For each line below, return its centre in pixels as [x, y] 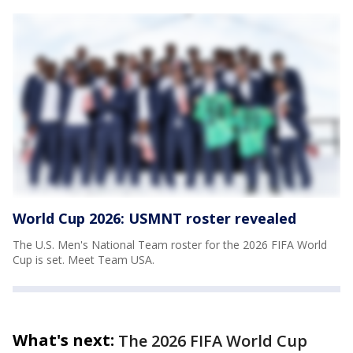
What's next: [63, 340]
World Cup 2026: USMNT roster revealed [154, 218]
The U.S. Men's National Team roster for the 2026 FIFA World [170, 244]
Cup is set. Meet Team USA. [84, 259]
